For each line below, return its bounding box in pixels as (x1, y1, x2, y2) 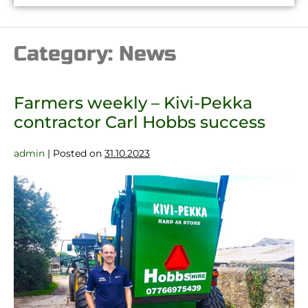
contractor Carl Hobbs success (14, 112, 265, 133)
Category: (14, 41, 119, 67)
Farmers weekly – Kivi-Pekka (14, 93, 252, 113)
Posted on (53, 147, 102, 160)
